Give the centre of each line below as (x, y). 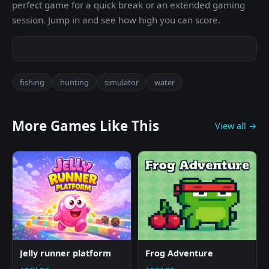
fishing (32, 82)
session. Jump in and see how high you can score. (116, 20)
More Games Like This (86, 126)
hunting (74, 82)
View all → (236, 126)
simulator (122, 82)
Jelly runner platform (65, 253)
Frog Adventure (179, 253)
